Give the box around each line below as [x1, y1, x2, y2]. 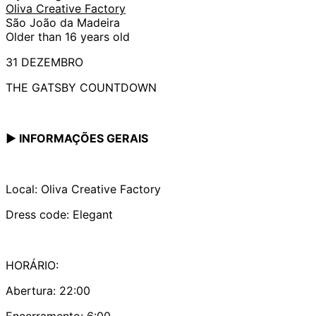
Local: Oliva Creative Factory [6, 181, 161, 196]
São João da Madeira [6, 15, 120, 30]
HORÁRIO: [6, 257, 59, 272]
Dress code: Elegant [6, 207, 113, 221]
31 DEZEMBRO [6, 54, 83, 69]
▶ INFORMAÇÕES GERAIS [6, 130, 148, 145]
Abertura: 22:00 [6, 283, 90, 298]
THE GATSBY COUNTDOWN [6, 80, 157, 95]
